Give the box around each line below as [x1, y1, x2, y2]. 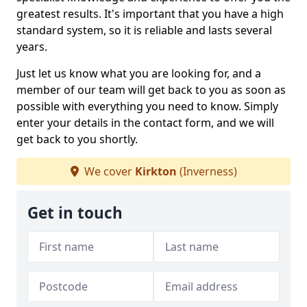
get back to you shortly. [16, 132, 138, 147]
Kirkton [134, 164, 177, 179]
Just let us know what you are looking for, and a [16, 66, 261, 81]
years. [16, 39, 47, 54]
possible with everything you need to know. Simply [16, 99, 278, 114]
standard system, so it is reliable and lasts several [16, 23, 272, 38]
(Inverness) [176, 164, 237, 179]
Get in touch [27, 202, 123, 223]
